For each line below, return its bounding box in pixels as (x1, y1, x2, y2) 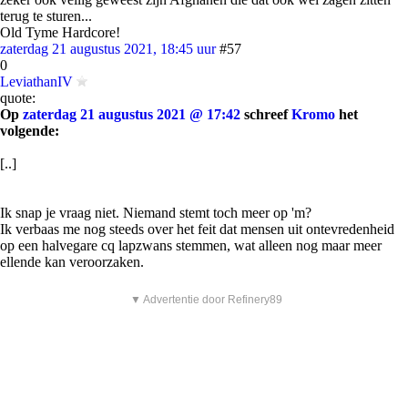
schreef (240, 107, 291, 122)
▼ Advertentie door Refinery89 (130, 293, 282, 306)
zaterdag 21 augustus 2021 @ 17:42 (23, 107, 240, 122)
